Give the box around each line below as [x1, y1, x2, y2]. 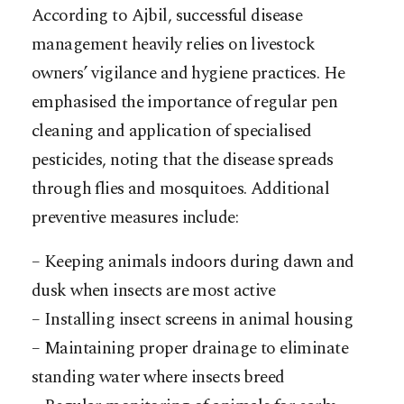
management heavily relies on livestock [32, 31, 316, 58]
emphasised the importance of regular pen [32, 88, 338, 115]
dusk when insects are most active [32, 277, 276, 304]
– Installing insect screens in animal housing [32, 306, 353, 333]
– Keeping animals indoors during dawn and [32, 248, 354, 275]
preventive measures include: [32, 204, 239, 231]
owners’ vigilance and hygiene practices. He [32, 60, 345, 87]
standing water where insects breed [32, 363, 285, 390]
